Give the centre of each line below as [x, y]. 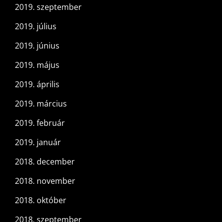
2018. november [45, 181]
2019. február [40, 123]
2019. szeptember [48, 7]
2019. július [36, 27]
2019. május [37, 65]
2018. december [45, 162]
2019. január [38, 142]
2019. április [37, 84]
